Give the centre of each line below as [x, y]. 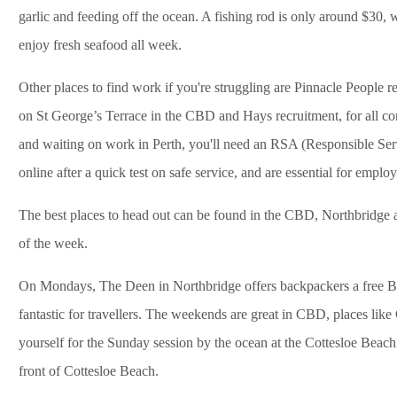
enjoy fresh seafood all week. [100, 44]
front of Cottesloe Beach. [89, 370]
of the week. [53, 243]
